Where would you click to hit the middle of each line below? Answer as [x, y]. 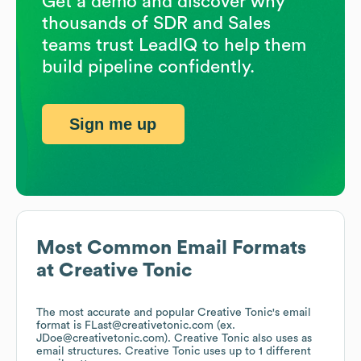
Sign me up [113, 124]
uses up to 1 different [255, 352]
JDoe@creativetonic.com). [105, 339]
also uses [275, 339]
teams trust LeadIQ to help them [174, 45]
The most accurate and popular [117, 313]
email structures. [81, 352]
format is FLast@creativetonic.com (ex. [136, 326]
